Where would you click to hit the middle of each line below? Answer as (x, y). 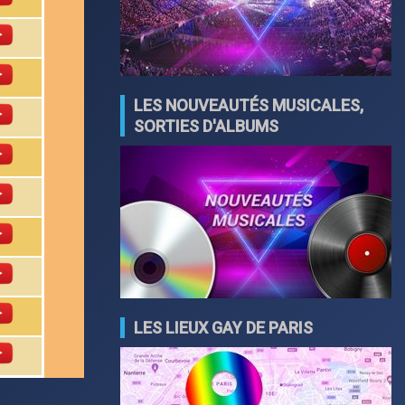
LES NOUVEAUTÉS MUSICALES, (249, 105)
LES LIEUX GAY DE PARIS (223, 328)
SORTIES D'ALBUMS (206, 126)
